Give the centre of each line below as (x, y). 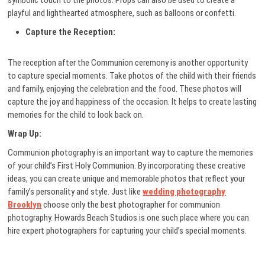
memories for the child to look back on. (76, 115)
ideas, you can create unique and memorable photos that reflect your (127, 179)
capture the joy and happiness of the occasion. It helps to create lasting (132, 102)
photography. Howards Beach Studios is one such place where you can (129, 218)
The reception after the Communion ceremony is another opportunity (128, 63)
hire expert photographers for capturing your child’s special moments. (128, 231)
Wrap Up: (25, 134)
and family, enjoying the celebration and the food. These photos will (125, 89)
